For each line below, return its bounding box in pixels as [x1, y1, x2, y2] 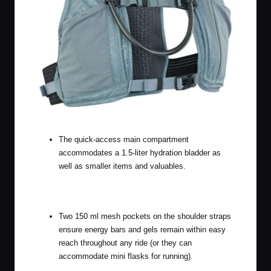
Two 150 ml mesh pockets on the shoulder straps [59, 211, 231, 221]
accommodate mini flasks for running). [59, 251, 193, 261]
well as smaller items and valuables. [59, 162, 186, 171]
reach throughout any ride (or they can [59, 238, 192, 247]
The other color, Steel [104, 112, 167, 120]
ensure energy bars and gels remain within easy [59, 224, 226, 234]
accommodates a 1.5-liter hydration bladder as [59, 148, 221, 158]
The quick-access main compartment [59, 135, 189, 145]
